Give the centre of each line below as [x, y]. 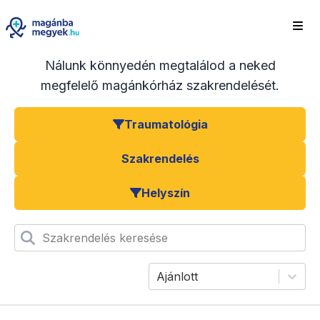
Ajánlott [177, 277]
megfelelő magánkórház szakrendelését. [160, 86]
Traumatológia [166, 125]
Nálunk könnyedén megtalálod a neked [160, 66]
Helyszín [166, 193]
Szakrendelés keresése [105, 238]
